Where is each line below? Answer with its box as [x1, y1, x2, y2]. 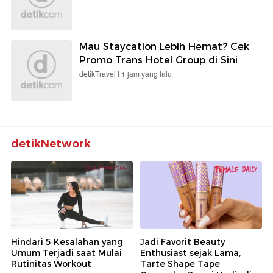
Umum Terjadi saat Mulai [11, 247, 122, 259]
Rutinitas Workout [11, 258, 91, 270]
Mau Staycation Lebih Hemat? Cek [79, 40, 249, 52]
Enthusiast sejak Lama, [140, 247, 241, 259]
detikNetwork [11, 136, 91, 151]
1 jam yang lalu [121, 68, 172, 80]
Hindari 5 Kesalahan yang [11, 236, 123, 248]
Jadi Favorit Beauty [140, 236, 225, 248]
